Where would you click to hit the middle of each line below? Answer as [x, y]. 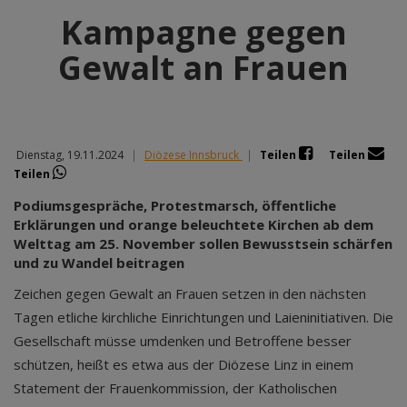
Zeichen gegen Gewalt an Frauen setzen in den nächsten [190, 293]
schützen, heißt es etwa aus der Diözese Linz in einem [184, 364]
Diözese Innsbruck [192, 155]
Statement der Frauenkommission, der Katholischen [175, 388]
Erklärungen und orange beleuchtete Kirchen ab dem [194, 224]
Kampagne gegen [203, 32]
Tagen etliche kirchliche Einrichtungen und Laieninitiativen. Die [203, 317]
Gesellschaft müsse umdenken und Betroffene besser [183, 341]
